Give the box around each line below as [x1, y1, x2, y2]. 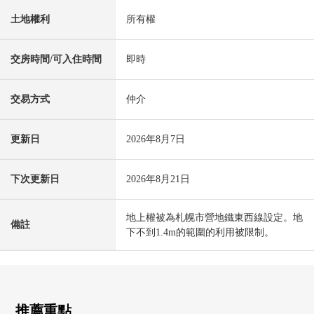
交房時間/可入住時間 [11, 54, 102, 65]
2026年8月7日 [126, 134, 185, 145]
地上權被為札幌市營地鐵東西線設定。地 [126, 212, 303, 224]
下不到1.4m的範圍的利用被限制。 [126, 227, 274, 238]
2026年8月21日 [126, 174, 190, 185]
